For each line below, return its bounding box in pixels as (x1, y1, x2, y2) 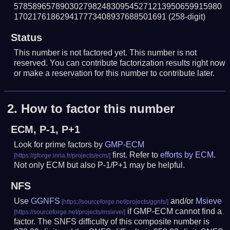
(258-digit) (168, 12, 206, 21)
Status (10, 31, 42, 43)
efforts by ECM (160, 150, 214, 160)
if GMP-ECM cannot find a (125, 207, 222, 216)
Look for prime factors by (14, 140, 105, 149)
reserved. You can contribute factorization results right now (14, 58, 226, 67)
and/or (168, 197, 196, 206)
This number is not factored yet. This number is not (14, 48, 197, 57)
